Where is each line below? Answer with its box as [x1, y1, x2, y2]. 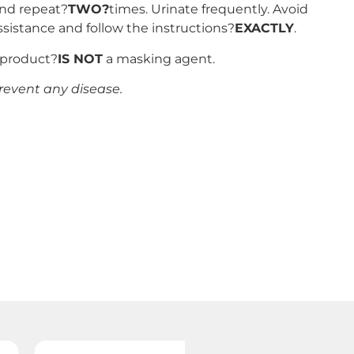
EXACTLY [235, 21, 294, 36]
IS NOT [58, 51, 103, 66]
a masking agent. [103, 51, 215, 66]
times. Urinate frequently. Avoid [109, 2, 308, 17]
